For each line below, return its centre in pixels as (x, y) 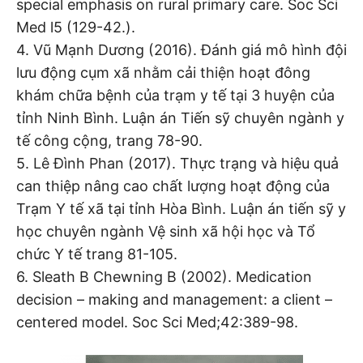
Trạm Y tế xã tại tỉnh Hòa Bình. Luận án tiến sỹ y (181, 208)
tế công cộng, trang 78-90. (109, 140)
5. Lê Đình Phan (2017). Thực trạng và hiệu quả (177, 163)
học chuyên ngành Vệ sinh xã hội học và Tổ (166, 231)
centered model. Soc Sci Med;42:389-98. (157, 322)
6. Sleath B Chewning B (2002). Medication (164, 276)
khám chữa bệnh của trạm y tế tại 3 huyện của (175, 95)
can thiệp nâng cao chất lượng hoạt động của (173, 186)
